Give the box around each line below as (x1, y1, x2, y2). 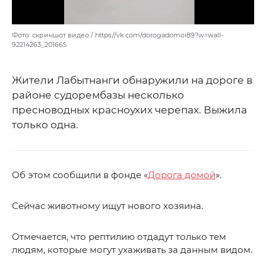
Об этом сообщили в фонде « (12, 169, 148, 181)
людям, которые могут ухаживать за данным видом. (12, 244, 252, 256)
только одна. (12, 119, 78, 131)
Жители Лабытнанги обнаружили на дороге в (12, 74, 252, 87)
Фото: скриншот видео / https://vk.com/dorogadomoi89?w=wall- (12, 31, 223, 40)
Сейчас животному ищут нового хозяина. (12, 200, 203, 212)
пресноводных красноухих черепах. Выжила (12, 104, 247, 116)
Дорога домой (148, 169, 216, 181)
